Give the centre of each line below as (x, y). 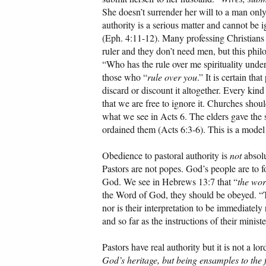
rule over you (172, 77)
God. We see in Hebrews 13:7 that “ (170, 182)
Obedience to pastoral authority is (166, 156)
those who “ (125, 77)
